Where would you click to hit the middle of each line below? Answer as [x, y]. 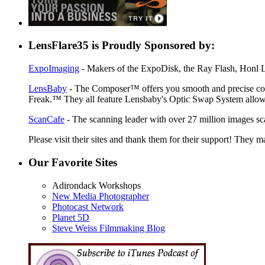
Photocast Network [88, 206]
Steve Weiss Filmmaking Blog [109, 228]
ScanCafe [46, 119]
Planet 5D [71, 217]
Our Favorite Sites [73, 162]
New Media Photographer [101, 196]
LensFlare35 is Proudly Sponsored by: [122, 46]
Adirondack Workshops [96, 185]
